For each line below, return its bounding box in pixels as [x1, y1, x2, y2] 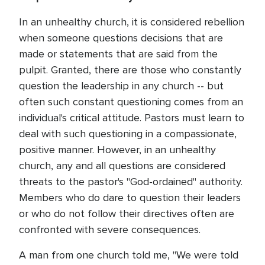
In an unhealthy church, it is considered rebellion [19, 15, 244, 28]
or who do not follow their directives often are [19, 207, 234, 220]
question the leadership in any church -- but [19, 79, 224, 92]
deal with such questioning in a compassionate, [19, 127, 237, 140]
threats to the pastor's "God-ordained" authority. [19, 175, 243, 188]
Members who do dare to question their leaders [19, 191, 241, 204]
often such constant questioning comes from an [19, 95, 243, 108]
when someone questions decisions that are [19, 31, 223, 44]
